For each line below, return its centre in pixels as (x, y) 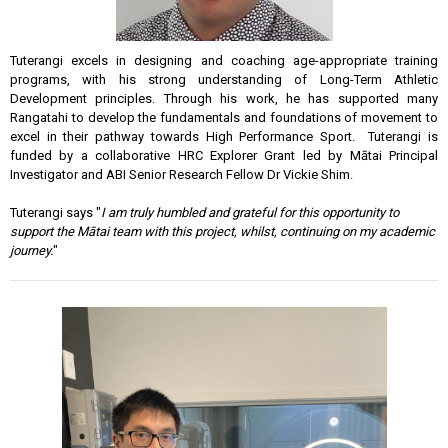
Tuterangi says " (55, 212)
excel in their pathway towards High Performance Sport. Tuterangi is (224, 136)
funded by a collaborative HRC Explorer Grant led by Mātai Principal (224, 155)
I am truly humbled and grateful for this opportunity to (250, 212)
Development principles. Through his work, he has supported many (224, 98)
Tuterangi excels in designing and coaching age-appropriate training (224, 60)
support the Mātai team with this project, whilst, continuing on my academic (222, 231)
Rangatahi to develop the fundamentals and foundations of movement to (224, 117)
